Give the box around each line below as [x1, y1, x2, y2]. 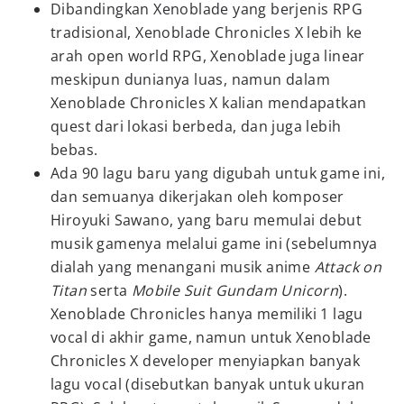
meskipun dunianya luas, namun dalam [50, 69, 330, 89]
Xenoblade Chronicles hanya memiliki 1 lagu [50, 304, 363, 324]
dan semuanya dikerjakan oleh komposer [50, 187, 344, 207]
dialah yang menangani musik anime [50, 257, 315, 277]
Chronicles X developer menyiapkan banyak [50, 351, 360, 371]
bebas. [50, 140, 98, 160]
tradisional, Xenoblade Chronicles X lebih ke [50, 23, 363, 42]
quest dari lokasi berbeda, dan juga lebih [50, 116, 342, 136]
